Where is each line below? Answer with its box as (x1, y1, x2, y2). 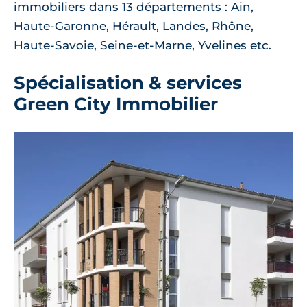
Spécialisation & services (14, 72, 242, 94)
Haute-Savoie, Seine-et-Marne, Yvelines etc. (14, 38, 271, 53)
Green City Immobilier (14, 93, 218, 115)
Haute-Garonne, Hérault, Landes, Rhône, (14, 19, 254, 34)
